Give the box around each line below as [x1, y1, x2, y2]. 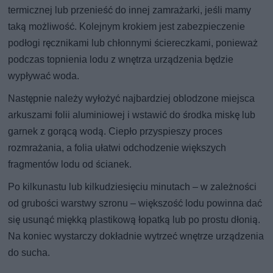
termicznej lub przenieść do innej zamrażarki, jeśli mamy [8, 4, 252, 16]
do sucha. [8, 246, 51, 258]
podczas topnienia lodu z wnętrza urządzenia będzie [8, 53, 234, 65]
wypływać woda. [8, 69, 80, 82]
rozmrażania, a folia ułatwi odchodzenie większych [8, 141, 227, 154]
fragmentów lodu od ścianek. [8, 158, 132, 170]
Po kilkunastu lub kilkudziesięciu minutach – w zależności [8, 180, 257, 193]
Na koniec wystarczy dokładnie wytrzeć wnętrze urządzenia [8, 230, 264, 242]
